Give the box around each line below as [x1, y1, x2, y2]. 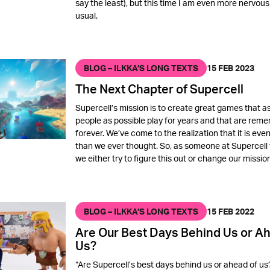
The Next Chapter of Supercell [75, 81, 243, 97]
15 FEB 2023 [206, 63, 254, 74]
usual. [75, 10, 98, 20]
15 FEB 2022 [206, 206, 254, 217]
